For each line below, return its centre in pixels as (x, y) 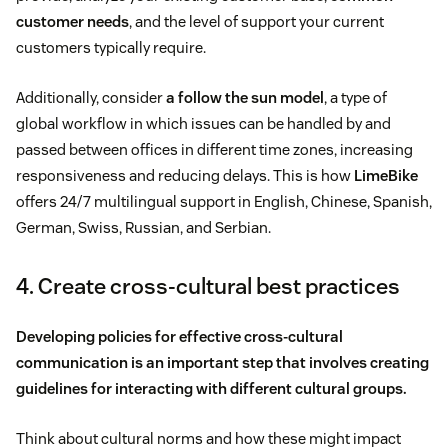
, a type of (355, 98)
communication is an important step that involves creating (222, 363)
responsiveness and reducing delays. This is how (185, 176)
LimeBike (386, 176)
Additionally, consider (91, 98)
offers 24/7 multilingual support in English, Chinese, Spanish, (224, 202)
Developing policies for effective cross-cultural (179, 337)
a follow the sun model (245, 98)
